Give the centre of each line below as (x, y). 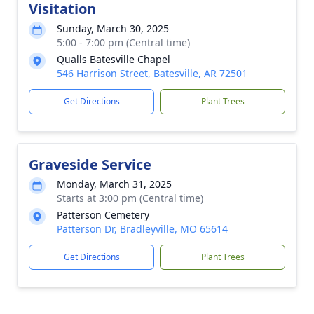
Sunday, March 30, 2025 (113, 28)
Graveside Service (90, 164)
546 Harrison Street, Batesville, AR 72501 (152, 73)
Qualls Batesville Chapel (114, 59)
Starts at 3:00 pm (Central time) (130, 198)
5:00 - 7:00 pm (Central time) (123, 42)
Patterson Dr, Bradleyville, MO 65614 (142, 229)
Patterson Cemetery (103, 215)
